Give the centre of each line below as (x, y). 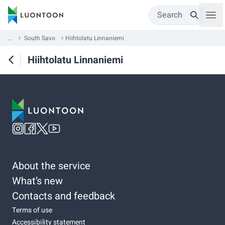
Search (170, 15)
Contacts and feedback (64, 196)
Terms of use (32, 210)
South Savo (40, 38)
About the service (51, 166)
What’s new (37, 181)
